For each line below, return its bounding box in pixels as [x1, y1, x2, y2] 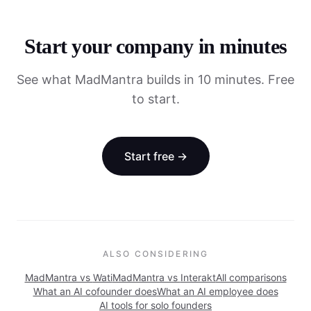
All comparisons [215, 271, 287, 283]
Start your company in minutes [24, 35, 287, 58]
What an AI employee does [156, 285, 278, 297]
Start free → [124, 149, 187, 163]
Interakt [180, 271, 216, 283]
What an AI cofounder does [33, 285, 157, 297]
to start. [131, 92, 180, 106]
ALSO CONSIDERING [102, 249, 209, 259]
